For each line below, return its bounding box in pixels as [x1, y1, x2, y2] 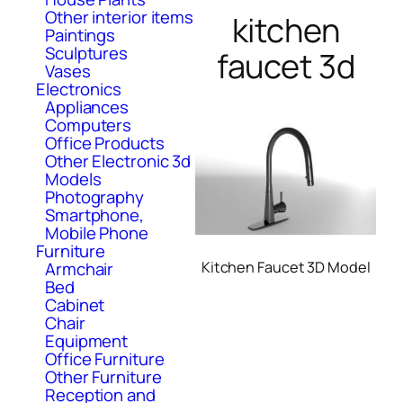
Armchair [45, 256, 114, 281]
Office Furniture [45, 346, 165, 371]
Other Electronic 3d [45, 148, 192, 173]
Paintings [45, 22, 116, 47]
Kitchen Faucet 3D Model [201, 257, 371, 278]
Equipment [45, 328, 129, 353]
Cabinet [45, 292, 105, 317]
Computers [45, 112, 132, 137]
